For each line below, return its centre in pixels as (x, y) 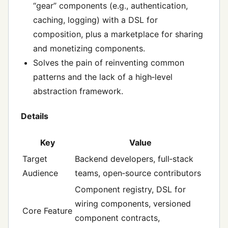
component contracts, (117, 218)
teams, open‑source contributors (138, 173)
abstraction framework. (78, 91)
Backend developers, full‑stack (134, 159)
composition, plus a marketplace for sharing (118, 34)
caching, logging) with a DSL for (95, 20)
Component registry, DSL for (130, 190)
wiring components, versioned (133, 204)
